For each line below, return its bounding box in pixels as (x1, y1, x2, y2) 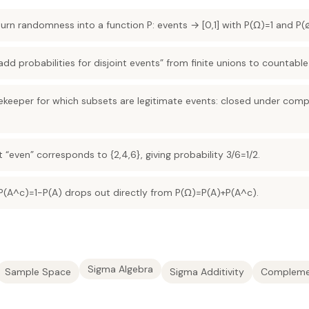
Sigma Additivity (170, 266, 244, 278)
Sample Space (5, 266, 71, 278)
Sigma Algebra (88, 263, 153, 275)
